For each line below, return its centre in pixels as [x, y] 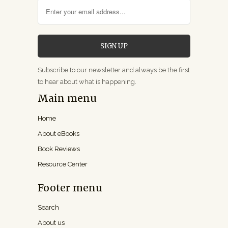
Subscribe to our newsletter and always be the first [114, 70]
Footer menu [70, 188]
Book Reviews [59, 149]
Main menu [67, 98]
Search [48, 208]
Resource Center [63, 164]
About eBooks [59, 133]
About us [51, 223]
